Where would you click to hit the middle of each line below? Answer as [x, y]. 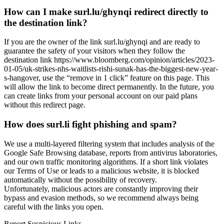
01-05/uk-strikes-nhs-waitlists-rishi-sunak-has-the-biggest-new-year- [111, 69]
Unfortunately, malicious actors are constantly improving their [101, 188]
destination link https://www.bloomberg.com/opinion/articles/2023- [109, 60]
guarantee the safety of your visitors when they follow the [94, 51]
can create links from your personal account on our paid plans [101, 96]
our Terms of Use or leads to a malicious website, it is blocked [101, 170]
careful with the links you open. [54, 206]
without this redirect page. [45, 105]
